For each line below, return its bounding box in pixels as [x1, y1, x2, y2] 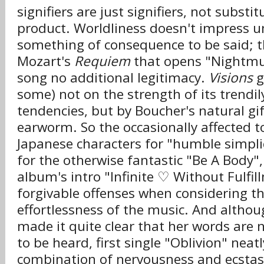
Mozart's [17, 52, 74, 70]
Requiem [74, 52, 130, 70]
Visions [209, 68, 253, 87]
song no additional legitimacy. [17, 68, 209, 87]
